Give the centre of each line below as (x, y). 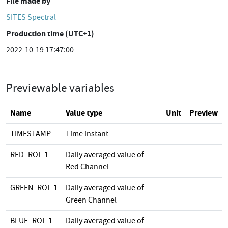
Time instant (87, 134)
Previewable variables (60, 88)
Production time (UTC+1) (50, 33)
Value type (84, 113)
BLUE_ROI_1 (31, 221)
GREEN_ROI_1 (34, 188)
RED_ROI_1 (29, 155)
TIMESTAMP (31, 134)
